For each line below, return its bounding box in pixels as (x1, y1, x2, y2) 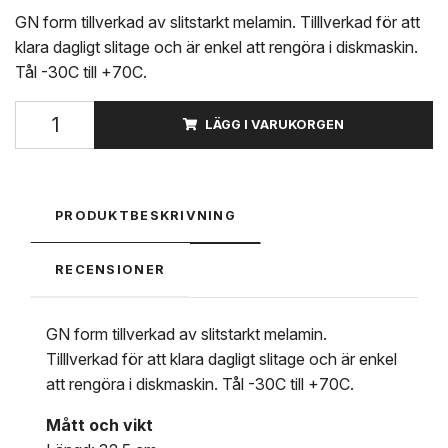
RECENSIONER (55, 262, 166, 278)
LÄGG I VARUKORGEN (205, 117, 344, 133)
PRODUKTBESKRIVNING (55, 208, 237, 224)
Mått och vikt (46, 415, 153, 436)
